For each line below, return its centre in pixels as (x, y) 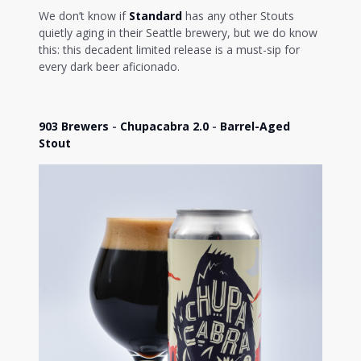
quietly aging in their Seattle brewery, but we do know (178, 33)
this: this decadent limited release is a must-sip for (169, 50)
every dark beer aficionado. (111, 66)
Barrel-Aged (255, 126)
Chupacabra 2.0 (164, 126)
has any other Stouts (238, 16)
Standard (156, 16)
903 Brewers (74, 126)
